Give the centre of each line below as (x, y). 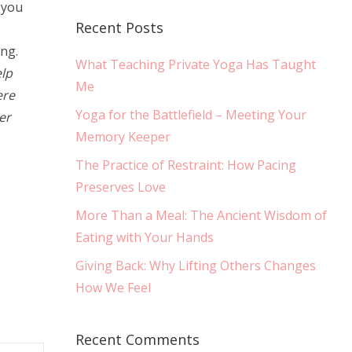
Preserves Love (121, 187)
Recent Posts (119, 28)
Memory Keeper (123, 137)
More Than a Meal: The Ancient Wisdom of (201, 216)
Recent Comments (137, 340)
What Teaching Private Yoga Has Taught (196, 65)
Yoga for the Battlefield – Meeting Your (191, 115)
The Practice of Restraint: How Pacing (186, 165)
